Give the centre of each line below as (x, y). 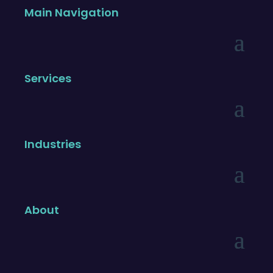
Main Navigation (72, 12)
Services (48, 78)
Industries (53, 144)
